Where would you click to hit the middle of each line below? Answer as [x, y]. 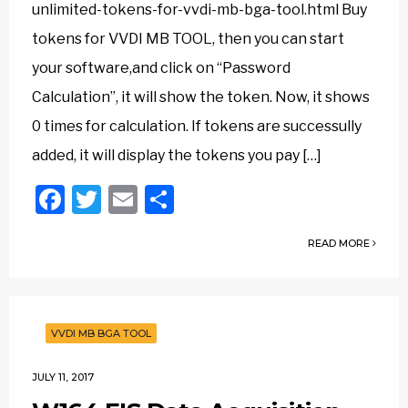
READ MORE [340, 243]
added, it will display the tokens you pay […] [177, 155]
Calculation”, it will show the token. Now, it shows [201, 97]
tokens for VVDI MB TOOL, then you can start [188, 39]
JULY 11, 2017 [63, 377]
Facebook [130, 199]
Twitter [149, 199]
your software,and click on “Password [161, 68]
